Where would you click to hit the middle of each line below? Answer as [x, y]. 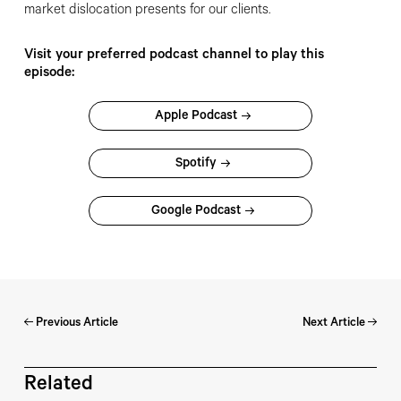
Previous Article [75, 323]
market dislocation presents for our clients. [147, 12]
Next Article [336, 323]
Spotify [196, 164]
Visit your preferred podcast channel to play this [174, 55]
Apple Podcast [196, 117]
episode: [49, 73]
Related [58, 386]
